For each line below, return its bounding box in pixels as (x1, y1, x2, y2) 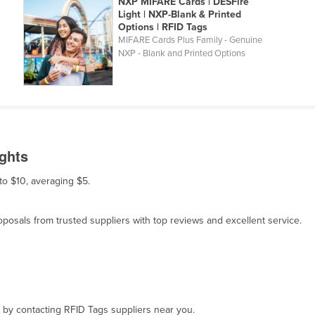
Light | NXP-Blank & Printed (117, 8, 241, 21)
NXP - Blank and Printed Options (117, 48, 245, 60)
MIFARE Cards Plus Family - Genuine (117, 34, 262, 46)
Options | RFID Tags (117, 21, 207, 34)
